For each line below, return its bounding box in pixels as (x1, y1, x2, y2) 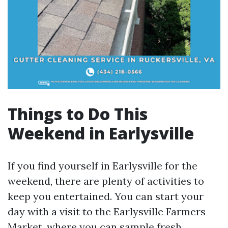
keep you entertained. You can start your (8, 190, 204, 203)
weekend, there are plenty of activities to (8, 175, 204, 187)
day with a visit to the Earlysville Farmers (8, 205, 206, 218)
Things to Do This (8, 103, 148, 125)
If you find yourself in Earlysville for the (8, 159, 197, 172)
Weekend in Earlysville (8, 122, 194, 144)
